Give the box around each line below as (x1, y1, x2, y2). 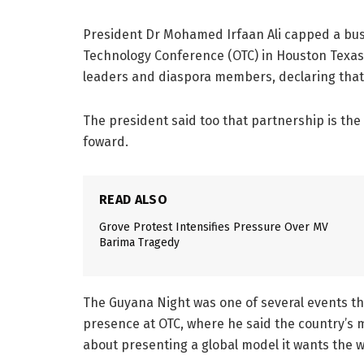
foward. (83, 133, 128, 149)
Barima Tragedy (99, 235, 180, 249)
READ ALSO (99, 191, 167, 207)
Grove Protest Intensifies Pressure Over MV (99, 219, 328, 234)
